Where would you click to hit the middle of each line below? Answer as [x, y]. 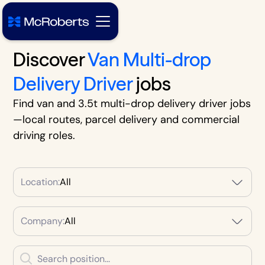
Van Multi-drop [150, 59]
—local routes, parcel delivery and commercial [127, 119]
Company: [43, 221]
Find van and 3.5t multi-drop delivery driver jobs [132, 104]
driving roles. [44, 135]
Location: [41, 182]
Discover [51, 59]
